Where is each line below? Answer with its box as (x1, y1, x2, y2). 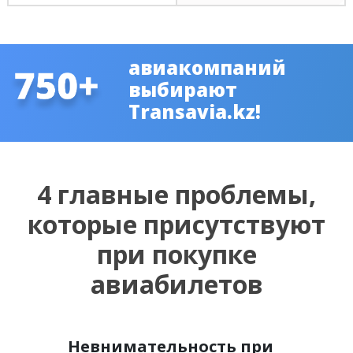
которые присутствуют (28, 207, 325, 241)
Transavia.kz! (128, 98, 261, 124)
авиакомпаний (128, 54, 286, 80)
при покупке (96, 237, 257, 271)
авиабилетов (90, 267, 263, 301)
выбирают (128, 76, 237, 102)
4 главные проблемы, (37, 177, 316, 211)
